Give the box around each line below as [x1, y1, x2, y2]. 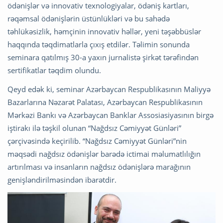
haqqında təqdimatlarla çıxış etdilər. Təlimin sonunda [7, 39, 190, 50]
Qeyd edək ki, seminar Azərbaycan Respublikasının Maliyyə [7, 84, 211, 95]
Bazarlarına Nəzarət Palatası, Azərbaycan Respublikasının [7, 97, 203, 108]
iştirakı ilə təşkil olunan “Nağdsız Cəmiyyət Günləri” [7, 123, 181, 133]
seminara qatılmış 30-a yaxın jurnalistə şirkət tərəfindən [7, 52, 199, 63]
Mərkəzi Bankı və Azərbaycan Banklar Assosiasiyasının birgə [7, 110, 214, 120]
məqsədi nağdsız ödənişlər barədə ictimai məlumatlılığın [7, 149, 201, 159]
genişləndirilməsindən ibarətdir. [7, 175, 116, 185]
